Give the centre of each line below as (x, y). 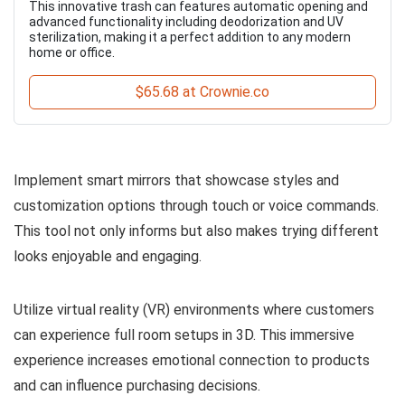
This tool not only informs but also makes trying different (196, 231)
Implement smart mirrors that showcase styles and (176, 180)
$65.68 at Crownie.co (202, 92)
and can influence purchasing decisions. (137, 386)
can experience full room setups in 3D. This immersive (184, 335)
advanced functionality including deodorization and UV (186, 22)
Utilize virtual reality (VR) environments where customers (194, 310)
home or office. (72, 52)
